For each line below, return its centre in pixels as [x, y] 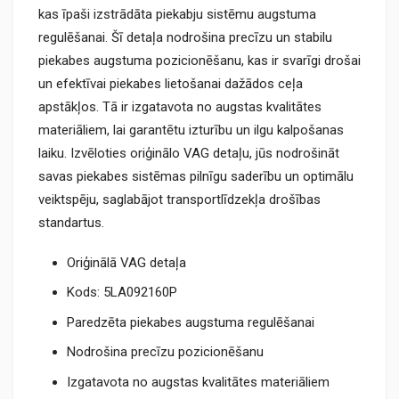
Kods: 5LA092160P [122, 293]
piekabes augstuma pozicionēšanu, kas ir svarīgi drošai [199, 61]
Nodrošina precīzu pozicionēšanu [165, 352]
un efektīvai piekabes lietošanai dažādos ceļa [171, 84]
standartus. [71, 223]
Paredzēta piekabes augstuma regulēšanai [191, 322]
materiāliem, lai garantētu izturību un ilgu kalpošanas [191, 130]
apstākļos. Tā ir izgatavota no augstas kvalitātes [180, 107]
